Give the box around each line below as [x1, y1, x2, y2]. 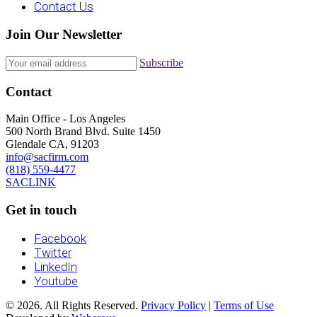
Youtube [34, 273, 78, 288]
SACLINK [6, 176, 56, 189]
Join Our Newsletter [6, 27, 122, 42]
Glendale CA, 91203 [6, 138, 99, 151]
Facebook [34, 231, 86, 246]
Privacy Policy [141, 299, 206, 311]
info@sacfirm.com [6, 151, 88, 163]
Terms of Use [214, 299, 274, 311]
